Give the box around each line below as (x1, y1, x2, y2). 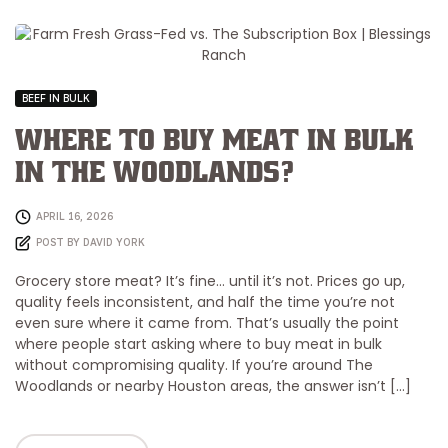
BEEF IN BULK (22, 91, 90, 104)
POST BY (36, 235, 83, 248)
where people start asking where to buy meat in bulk (15, 333, 382, 354)
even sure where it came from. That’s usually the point (15, 312, 399, 333)
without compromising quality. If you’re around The (15, 354, 373, 375)
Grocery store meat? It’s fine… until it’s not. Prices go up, (15, 270, 405, 291)
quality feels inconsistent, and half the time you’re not (15, 291, 395, 312)
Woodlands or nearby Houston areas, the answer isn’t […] (15, 375, 411, 396)
